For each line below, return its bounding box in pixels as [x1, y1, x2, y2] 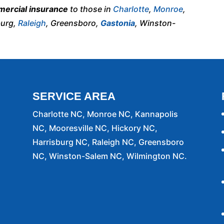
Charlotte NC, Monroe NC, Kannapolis [32, 109, 178, 119]
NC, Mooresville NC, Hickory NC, [32, 123, 157, 133]
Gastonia [100, 17, 135, 28]
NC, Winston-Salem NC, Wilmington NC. [32, 151, 187, 161]
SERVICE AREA [32, 90, 115, 102]
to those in [68, 3, 113, 14]
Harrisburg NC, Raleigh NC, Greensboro [32, 137, 184, 147]
